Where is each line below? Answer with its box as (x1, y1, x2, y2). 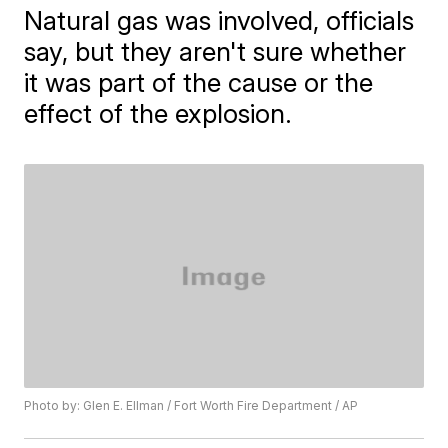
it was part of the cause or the (24, 67, 374, 98)
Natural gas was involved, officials (24, 5, 415, 36)
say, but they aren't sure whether (24, 36, 407, 67)
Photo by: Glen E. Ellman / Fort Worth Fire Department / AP (24, 398, 359, 414)
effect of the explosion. (24, 98, 293, 129)
